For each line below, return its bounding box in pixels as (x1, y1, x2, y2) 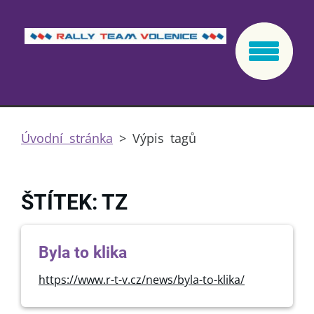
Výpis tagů (132, 130, 196, 146)
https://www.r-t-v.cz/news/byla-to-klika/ (39, 272, 245, 287)
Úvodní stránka (21, 130, 113, 146)
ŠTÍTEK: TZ (21, 190, 128, 214)
